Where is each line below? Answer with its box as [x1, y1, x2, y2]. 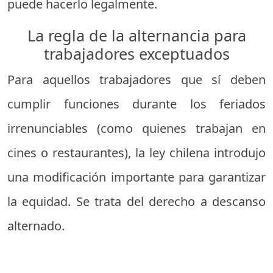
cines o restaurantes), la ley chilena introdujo [7, 144, 266, 161]
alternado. [7, 217, 65, 234]
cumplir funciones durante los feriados [7, 95, 266, 112]
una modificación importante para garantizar [7, 168, 266, 185]
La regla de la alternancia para [27, 24, 246, 46]
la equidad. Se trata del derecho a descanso [7, 193, 266, 210]
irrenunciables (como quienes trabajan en [7, 119, 266, 136]
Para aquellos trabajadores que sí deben [7, 71, 266, 88]
